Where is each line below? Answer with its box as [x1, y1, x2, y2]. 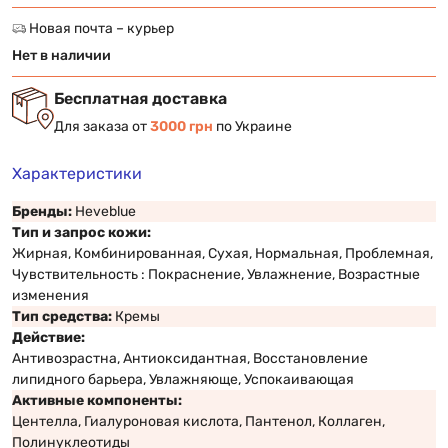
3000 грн [150, 117, 213, 135]
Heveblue [75, 202, 136, 220]
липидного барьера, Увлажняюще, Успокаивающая [12, 370, 354, 388]
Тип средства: [12, 307, 115, 325]
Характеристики [12, 163, 142, 183]
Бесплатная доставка [54, 88, 227, 108]
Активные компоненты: [12, 391, 185, 409]
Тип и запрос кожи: [12, 223, 154, 241]
